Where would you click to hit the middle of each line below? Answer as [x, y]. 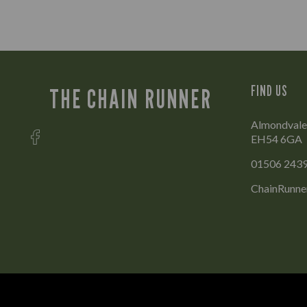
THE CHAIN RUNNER [131, 99]
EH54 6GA [277, 139]
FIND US [270, 91]
